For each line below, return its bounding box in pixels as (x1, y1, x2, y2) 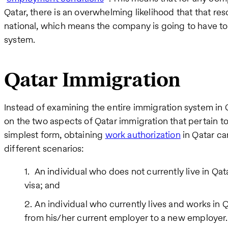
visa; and (24, 179, 61, 192)
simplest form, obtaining (4, 128, 105, 141)
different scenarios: (4, 142, 84, 155)
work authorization (105, 128, 181, 141)
